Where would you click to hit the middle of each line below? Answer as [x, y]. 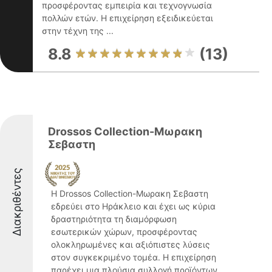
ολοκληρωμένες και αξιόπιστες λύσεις [131, 244]
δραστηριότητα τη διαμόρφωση [114, 219]
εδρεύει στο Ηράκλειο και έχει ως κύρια [133, 206]
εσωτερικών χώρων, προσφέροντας [124, 232]
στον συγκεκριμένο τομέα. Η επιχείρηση [134, 257]
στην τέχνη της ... [78, 31]
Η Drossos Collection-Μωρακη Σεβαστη [130, 193]
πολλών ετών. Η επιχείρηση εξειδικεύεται [127, 18]
